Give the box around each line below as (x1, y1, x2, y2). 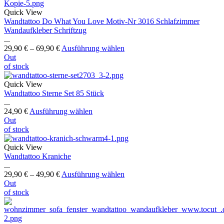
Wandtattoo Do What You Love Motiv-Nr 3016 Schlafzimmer (4, 17, 199, 26)
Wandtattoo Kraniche (4, 152, 71, 161)
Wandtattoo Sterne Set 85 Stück (4, 89, 104, 98)
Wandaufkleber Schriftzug (4, 26, 86, 35)
